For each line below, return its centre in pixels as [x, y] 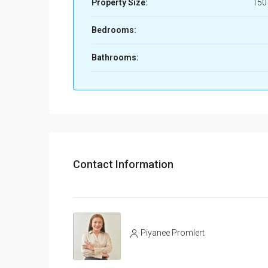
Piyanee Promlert [173, 233]
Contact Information [123, 165]
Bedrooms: [114, 30]
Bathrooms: [115, 57]
